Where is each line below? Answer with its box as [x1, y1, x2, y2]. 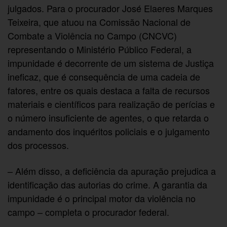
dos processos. [8, 138, 69, 152]
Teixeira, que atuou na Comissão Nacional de [8, 15, 191, 28]
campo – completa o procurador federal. [8, 205, 170, 219]
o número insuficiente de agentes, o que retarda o [8, 110, 209, 124]
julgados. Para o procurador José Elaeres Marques [8, 1, 213, 15]
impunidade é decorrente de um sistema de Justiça [8, 56, 214, 69]
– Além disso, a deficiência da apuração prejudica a [8, 164, 216, 178]
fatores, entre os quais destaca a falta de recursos [8, 83, 210, 97]
